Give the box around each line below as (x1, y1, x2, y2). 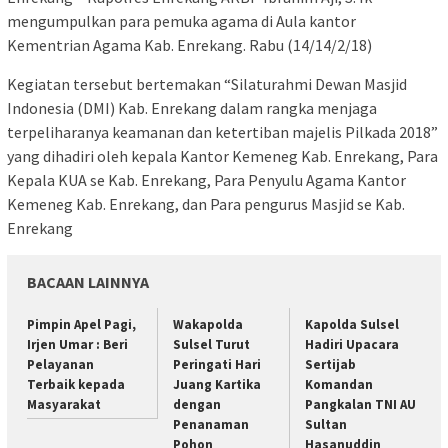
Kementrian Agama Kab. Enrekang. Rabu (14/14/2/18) (7, 35, 372, 56)
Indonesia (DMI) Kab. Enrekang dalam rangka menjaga (7, 98, 377, 119)
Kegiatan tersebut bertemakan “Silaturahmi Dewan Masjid (7, 74, 407, 95)
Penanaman (173, 416, 250, 434)
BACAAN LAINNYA (27, 272, 149, 293)
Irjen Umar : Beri (27, 336, 128, 354)
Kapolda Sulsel (304, 316, 399, 334)
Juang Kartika (173, 376, 262, 394)
